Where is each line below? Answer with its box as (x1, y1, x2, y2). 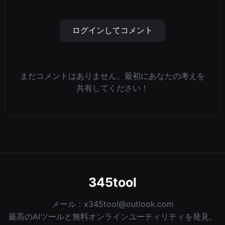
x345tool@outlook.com (83, 199, 174, 209)
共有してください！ (76, 83, 149, 93)
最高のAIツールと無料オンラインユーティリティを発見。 (8, 211, 217, 222)
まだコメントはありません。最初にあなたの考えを (20, 71, 205, 81)
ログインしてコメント (72, 25, 153, 36)
